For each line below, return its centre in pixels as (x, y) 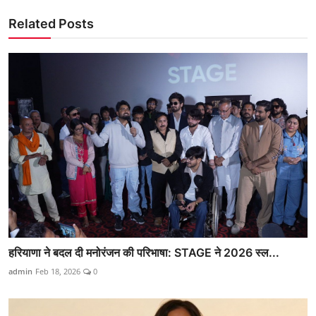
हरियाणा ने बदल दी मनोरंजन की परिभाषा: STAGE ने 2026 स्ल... (144, 253)
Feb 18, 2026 (58, 272)
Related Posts (51, 24)
